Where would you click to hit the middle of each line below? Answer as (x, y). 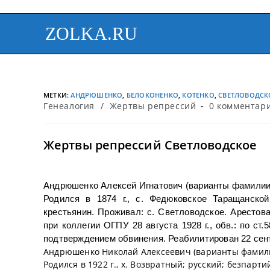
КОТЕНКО (198, 95)
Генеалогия (69, 106)
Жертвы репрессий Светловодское (150, 145)
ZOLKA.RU (92, 33)
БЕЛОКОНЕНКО (152, 95)
